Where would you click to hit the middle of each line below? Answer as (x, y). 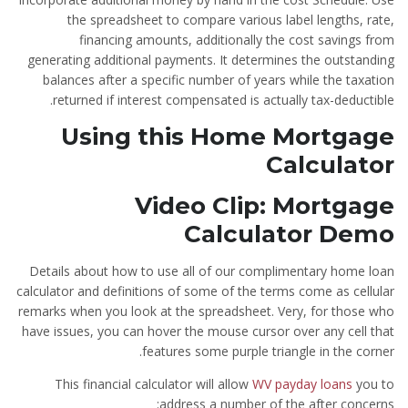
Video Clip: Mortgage (265, 206)
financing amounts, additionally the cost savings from (237, 40)
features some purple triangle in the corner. (268, 351)
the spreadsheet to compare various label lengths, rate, (231, 20)
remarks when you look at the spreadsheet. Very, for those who (206, 311)
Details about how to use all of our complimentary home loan (212, 271)
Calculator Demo (289, 234)
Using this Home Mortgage (228, 137)
